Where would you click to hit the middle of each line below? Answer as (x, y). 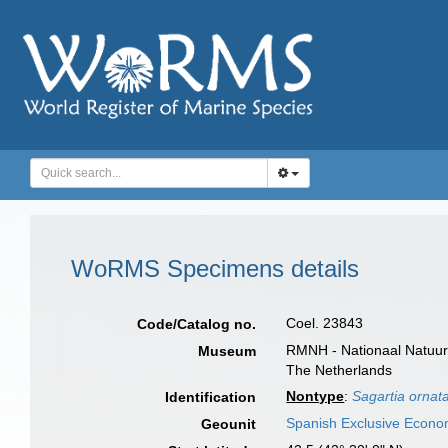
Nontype (315, 396)
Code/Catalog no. (197, 324)
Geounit (229, 424)
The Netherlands (339, 370)
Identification (211, 397)
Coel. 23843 (325, 323)
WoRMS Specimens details (215, 268)
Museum (227, 351)
